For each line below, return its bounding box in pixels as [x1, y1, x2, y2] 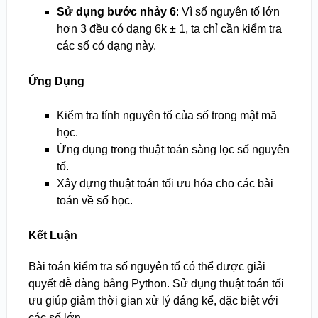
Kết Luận [28, 229, 77, 241]
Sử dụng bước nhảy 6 [56, 6, 176, 18]
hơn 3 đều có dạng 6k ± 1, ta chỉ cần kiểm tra [56, 23, 282, 35]
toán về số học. [56, 194, 133, 207]
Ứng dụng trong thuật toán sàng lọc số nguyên [56, 143, 290, 155]
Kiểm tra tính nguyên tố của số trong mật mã [56, 109, 277, 121]
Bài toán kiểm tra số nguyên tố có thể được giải [28, 260, 265, 273]
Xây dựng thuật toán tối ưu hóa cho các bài [56, 177, 273, 190]
